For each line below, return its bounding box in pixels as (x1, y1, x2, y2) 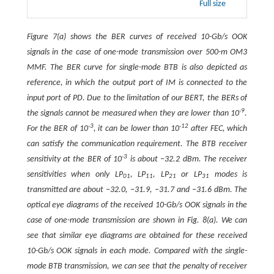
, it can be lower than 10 (93, 124, 180, 133)
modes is (209, 169, 248, 179)
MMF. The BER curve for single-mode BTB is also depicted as (26, 62, 248, 72)
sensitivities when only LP (26, 169, 123, 179)
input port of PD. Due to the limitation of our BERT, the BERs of (26, 93, 248, 103)
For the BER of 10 (26, 124, 88, 133)
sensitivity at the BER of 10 (26, 154, 122, 164)
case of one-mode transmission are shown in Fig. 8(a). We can (26, 215, 248, 225)
